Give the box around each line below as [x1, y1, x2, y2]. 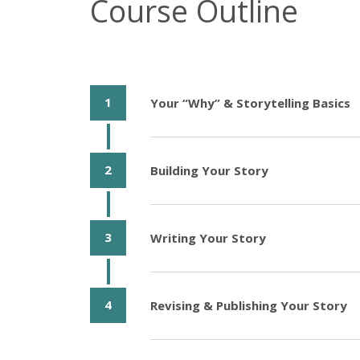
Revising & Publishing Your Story [150, 297, 348, 313]
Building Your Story [150, 162, 269, 178]
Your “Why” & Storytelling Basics [150, 94, 351, 111]
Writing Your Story [150, 229, 267, 246]
